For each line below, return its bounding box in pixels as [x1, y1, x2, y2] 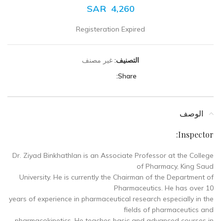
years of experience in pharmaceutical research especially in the [9, 194, 214, 203]
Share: [118, 72, 137, 80]
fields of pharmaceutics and [124, 205, 214, 214]
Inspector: [178, 129, 214, 140]
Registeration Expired [76, 25, 145, 34]
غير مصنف [82, 56, 112, 65]
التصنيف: [114, 56, 139, 65]
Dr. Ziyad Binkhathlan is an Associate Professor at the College [12, 151, 214, 160]
